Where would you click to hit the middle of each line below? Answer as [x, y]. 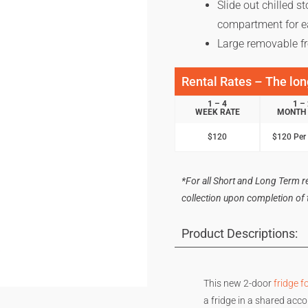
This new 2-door [238, 283]
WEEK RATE [217, 112]
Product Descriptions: [240, 233]
